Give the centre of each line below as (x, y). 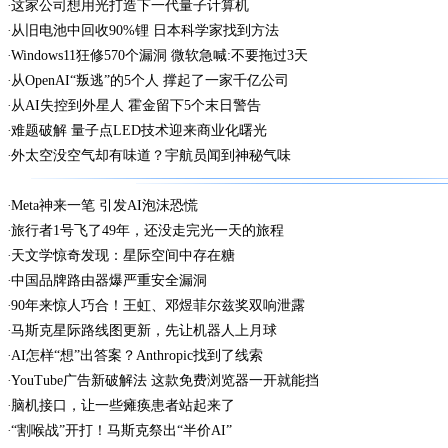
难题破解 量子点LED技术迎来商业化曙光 (138, 130)
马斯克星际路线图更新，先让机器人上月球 (143, 330)
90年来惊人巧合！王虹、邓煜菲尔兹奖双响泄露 (157, 305)
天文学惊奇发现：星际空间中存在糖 (122, 255)
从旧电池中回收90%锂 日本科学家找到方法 (144, 30)
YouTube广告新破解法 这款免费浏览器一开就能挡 (164, 380)
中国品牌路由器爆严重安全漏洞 (108, 280)
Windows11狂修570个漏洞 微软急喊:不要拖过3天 (159, 55)
